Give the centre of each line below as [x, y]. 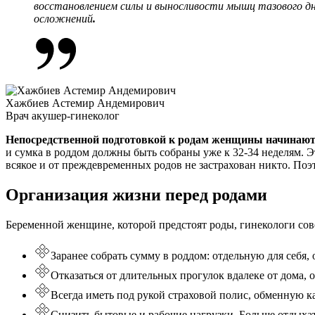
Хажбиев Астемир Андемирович [85, 103]
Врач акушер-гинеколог [63, 116]
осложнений [63, 19]
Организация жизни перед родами [136, 195]
